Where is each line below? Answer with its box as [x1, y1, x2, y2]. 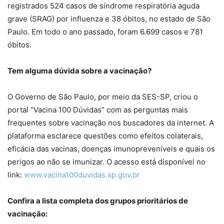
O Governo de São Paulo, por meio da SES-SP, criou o [7, 92, 198, 102]
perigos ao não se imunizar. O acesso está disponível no [7, 157, 205, 167]
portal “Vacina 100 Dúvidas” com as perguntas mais [7, 105, 188, 115]
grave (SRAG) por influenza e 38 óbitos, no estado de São [7, 14, 210, 24]
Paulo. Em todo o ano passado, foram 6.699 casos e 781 [7, 27, 203, 37]
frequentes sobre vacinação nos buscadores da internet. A [7, 118, 214, 128]
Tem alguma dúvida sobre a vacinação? [7, 66, 151, 76]
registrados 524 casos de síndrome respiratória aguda [7, 1, 199, 11]
